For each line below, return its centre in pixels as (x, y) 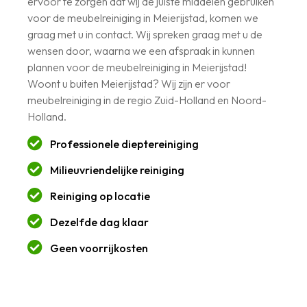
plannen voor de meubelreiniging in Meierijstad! (137, 67)
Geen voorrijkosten (99, 248)
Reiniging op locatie (100, 196)
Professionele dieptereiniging (124, 144)
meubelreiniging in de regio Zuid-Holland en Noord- (147, 100)
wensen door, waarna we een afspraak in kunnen (141, 50)
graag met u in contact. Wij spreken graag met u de (145, 34)
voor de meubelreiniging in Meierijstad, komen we (143, 17)
